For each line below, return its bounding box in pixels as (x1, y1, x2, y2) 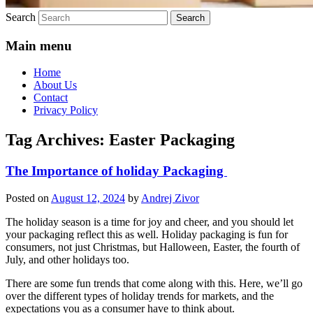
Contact (34, 92, 68, 104)
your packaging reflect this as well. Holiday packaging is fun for (6, 228, 288, 240)
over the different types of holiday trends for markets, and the (6, 289, 274, 302)
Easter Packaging (109, 131, 235, 150)
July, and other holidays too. (6, 253, 129, 265)
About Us (34, 79, 77, 92)
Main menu (6, 38, 72, 53)
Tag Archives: (6, 131, 109, 150)
